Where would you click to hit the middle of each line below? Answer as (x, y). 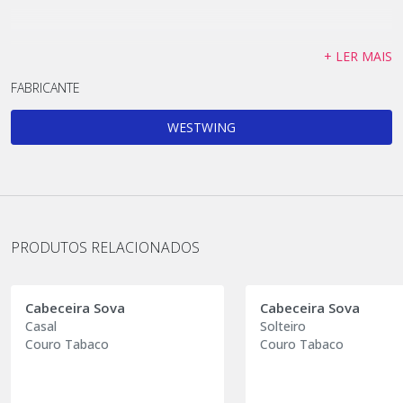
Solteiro (283, 326)
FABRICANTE (45, 88)
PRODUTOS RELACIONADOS (105, 247)
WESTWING (201, 127)
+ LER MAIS (358, 56)
